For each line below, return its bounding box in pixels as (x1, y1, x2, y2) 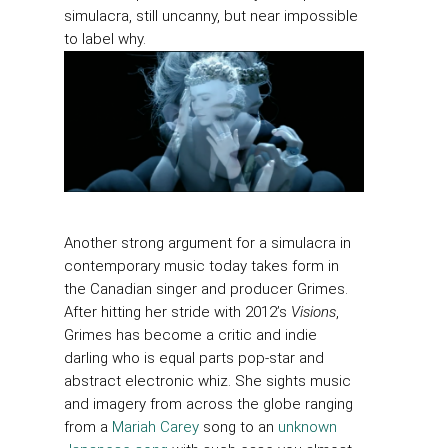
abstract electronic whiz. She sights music (64, 371, 351, 390)
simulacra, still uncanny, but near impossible (64, 7, 358, 26)
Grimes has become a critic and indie (64, 325, 317, 344)
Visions (291, 302, 336, 321)
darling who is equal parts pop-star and (64, 348, 324, 367)
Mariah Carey (112, 417, 199, 436)
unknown (278, 417, 337, 436)
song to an (199, 417, 278, 436)
